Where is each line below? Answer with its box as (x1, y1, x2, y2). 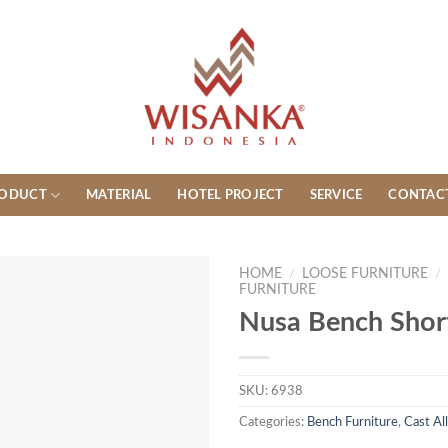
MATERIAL (86, 189, 152, 201)
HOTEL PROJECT (177, 189, 284, 201)
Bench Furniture (307, 415, 398, 428)
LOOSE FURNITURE (302, 267, 429, 281)
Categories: (239, 415, 307, 428)
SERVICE (309, 189, 363, 201)
